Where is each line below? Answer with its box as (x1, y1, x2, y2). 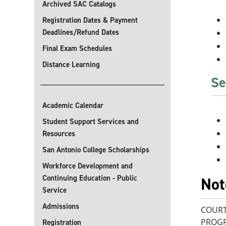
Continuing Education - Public (42, 173, 137, 183)
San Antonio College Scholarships (42, 145, 149, 155)
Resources (42, 129, 75, 139)
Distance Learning (42, 60, 100, 70)
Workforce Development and (42, 161, 133, 171)
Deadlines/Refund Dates (42, 27, 119, 37)
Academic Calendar (42, 100, 103, 110)
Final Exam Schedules (42, 43, 112, 53)
